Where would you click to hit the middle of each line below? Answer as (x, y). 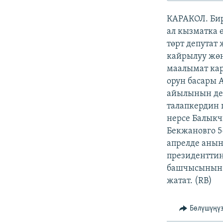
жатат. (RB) (190, 181)
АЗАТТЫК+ (33, 19)
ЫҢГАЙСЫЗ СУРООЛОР (50, 37)
